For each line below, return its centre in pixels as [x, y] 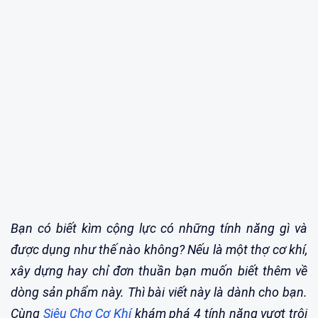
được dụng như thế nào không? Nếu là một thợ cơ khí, [159, 249]
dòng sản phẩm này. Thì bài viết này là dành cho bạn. [159, 292]
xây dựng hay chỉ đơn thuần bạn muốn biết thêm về [159, 270]
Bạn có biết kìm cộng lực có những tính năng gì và [159, 228]
